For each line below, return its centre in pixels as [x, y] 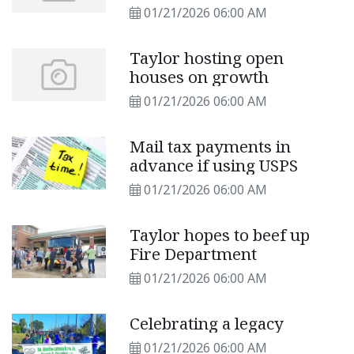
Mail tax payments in [211, 146]
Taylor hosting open [207, 58]
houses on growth [200, 77]
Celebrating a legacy [207, 323]
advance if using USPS [214, 165]
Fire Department [194, 254]
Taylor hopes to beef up [220, 235]
